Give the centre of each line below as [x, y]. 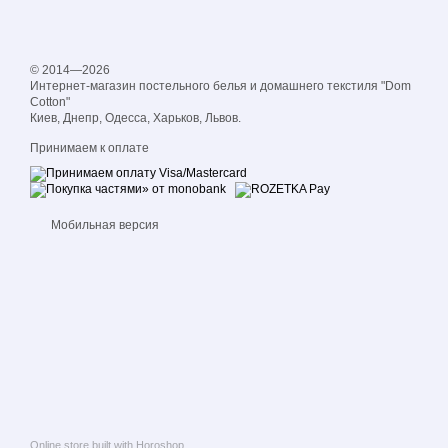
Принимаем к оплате [89, 148]
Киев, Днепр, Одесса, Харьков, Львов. [135, 118]
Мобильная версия [103, 225]
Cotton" [50, 102]
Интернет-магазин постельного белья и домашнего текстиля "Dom [220, 86]
